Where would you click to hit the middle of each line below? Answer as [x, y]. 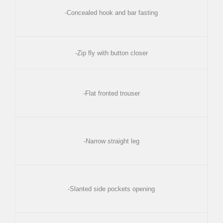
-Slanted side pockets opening [111, 189]
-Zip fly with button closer [111, 53]
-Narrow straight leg [111, 141]
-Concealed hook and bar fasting [111, 13]
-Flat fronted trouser [111, 94]
